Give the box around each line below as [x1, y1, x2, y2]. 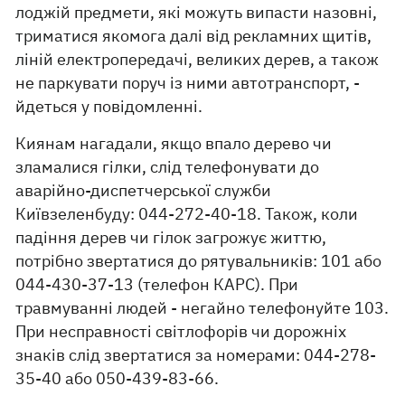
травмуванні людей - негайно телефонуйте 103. [15, 297, 390, 318]
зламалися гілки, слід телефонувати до [15, 156, 320, 177]
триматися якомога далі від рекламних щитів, [15, 25, 372, 46]
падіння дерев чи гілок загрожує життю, [15, 227, 327, 248]
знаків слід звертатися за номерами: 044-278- [15, 344, 377, 365]
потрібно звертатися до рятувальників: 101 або [15, 250, 382, 271]
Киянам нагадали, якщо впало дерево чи [15, 133, 333, 154]
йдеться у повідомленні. [15, 96, 203, 117]
